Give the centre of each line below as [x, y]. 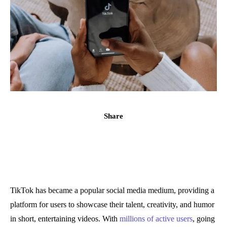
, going [204, 218]
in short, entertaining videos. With [64, 218]
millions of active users [155, 218]
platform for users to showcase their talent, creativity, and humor [112, 204]
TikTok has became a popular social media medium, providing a [112, 190]
